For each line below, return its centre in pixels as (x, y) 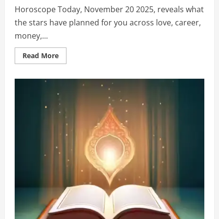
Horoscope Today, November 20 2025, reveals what (109, 10)
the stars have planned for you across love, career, (108, 23)
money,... (31, 36)
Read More (41, 56)
